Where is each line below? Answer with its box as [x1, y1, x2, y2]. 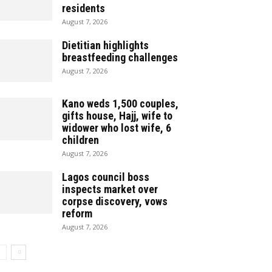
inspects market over [62, 183, 158, 195]
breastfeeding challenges [62, 51, 178, 64]
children [62, 134, 99, 146]
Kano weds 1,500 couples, [62, 97, 178, 110]
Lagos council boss [62, 171, 149, 183]
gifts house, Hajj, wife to [62, 109, 172, 122]
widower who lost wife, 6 [62, 121, 171, 134]
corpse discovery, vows [62, 195, 168, 208]
